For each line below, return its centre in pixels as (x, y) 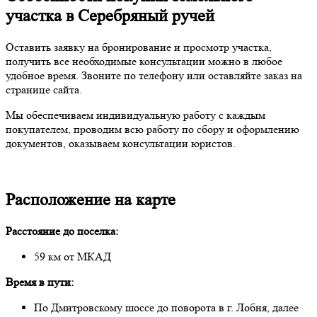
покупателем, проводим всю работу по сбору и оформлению (152, 129)
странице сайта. (44, 90)
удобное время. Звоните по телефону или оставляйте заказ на (154, 76)
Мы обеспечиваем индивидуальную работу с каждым (136, 115)
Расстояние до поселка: (62, 231)
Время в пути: (40, 282)
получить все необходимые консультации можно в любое (144, 62)
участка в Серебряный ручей (110, 16)
